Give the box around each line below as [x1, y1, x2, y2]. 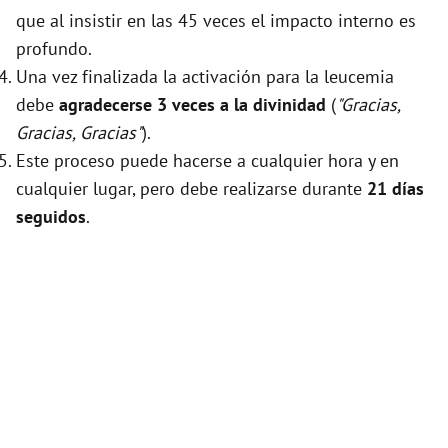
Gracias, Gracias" [16, 121, 142, 145]
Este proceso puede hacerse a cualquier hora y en [16, 149, 399, 173]
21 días [367, 177, 424, 201]
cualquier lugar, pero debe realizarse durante [16, 177, 367, 201]
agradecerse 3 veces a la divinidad [59, 93, 326, 117]
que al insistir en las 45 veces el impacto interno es [16, 9, 416, 33]
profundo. [16, 37, 92, 61]
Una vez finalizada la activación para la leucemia [16, 65, 394, 89]
